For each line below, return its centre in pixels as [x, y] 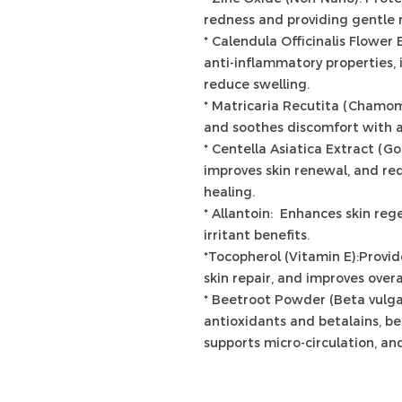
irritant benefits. [257, 236]
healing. [229, 192]
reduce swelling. [257, 85]
